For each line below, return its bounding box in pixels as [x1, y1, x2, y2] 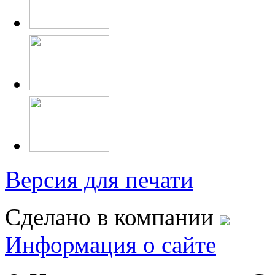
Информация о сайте [5, 231, 216, 258]
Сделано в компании [5, 204, 220, 231]
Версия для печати [5, 166, 193, 193]
